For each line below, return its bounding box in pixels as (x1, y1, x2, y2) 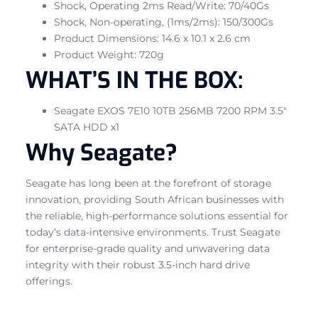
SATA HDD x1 (54, 120, 119, 133)
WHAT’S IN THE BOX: (26, 65, 243, 95)
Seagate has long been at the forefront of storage (26, 176, 271, 190)
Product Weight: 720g (54, 48, 164, 61)
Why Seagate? (26, 137, 177, 168)
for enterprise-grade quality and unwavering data (26, 241, 270, 255)
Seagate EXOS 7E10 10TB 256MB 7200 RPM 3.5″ (54, 104, 287, 117)
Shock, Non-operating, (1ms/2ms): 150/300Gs (54, 15, 273, 28)
